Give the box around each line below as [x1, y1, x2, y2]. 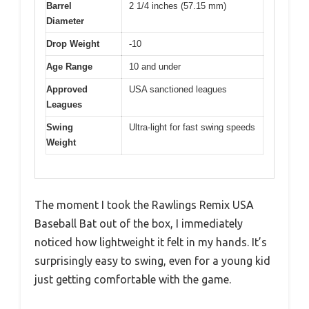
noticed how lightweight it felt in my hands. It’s [34, 236, 267, 249]
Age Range [46, 61, 92, 72]
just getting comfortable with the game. [34, 273, 231, 286]
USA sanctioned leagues [129, 83, 227, 94]
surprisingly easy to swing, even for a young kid [34, 255, 270, 268]
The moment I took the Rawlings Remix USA [34, 199, 254, 212]
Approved [46, 83, 88, 94]
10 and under [129, 61, 181, 72]
